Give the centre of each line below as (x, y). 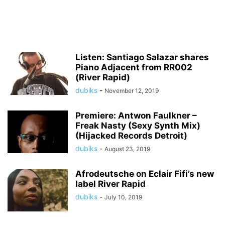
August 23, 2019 (127, 149)
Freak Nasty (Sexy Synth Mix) (138, 126)
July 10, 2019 (123, 197)
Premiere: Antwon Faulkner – (136, 116)
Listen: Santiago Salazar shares (142, 57)
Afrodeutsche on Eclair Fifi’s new (145, 174)
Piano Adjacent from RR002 (134, 67)
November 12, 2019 (132, 91)
